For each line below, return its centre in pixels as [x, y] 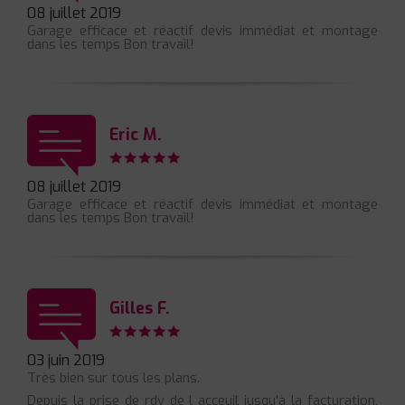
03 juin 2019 [66, 361]
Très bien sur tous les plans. [113, 378]
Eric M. [136, 134]
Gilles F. [140, 308]
